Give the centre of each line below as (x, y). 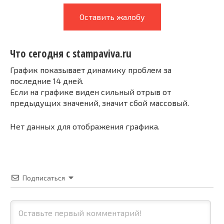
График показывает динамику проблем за (91, 69)
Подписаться (44, 177)
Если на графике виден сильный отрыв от (90, 91)
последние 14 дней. (47, 80)
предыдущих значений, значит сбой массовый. (99, 102)
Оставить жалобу (112, 17)
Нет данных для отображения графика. (85, 126)
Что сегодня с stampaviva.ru (71, 54)
